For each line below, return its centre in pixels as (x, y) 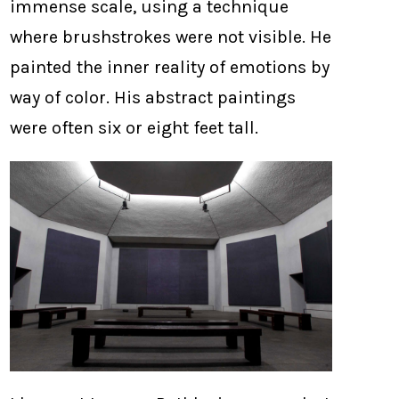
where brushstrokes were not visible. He (171, 37)
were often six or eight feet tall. (134, 128)
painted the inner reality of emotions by (170, 68)
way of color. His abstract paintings (153, 98)
